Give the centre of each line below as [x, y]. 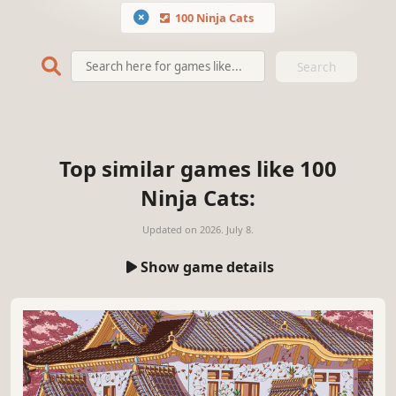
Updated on [171, 229]
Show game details [207, 267]
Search [316, 66]
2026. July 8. [227, 229]
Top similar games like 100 [198, 168]
